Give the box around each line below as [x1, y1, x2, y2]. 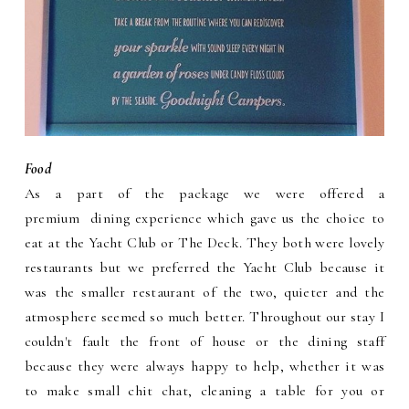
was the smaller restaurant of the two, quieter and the [24, 282, 385, 301]
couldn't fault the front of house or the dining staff [24, 331, 385, 351]
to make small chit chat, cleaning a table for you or [24, 381, 385, 400]
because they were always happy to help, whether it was [24, 356, 385, 375]
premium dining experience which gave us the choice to [24, 208, 385, 227]
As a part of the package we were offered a [24, 184, 385, 203]
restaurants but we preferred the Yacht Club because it [24, 257, 385, 277]
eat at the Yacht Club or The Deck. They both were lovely [24, 233, 385, 252]
